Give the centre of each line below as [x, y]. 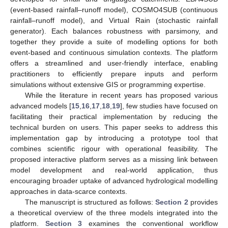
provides [203, 202]
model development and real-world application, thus [114, 170]
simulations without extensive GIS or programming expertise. [108, 84]
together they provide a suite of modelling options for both [114, 41]
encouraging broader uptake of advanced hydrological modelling [114, 180]
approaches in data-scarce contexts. [69, 191]
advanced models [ [41, 106]
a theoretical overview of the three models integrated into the [114, 212]
